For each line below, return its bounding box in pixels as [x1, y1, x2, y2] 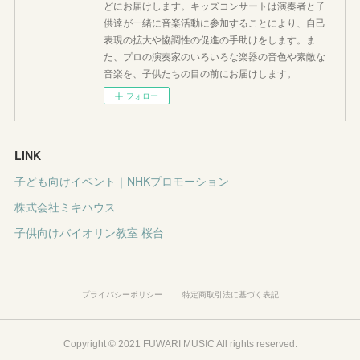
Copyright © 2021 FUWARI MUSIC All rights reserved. [63, 338, 297, 350]
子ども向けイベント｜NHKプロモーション [14, 173, 230, 190]
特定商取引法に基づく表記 [182, 288, 279, 300]
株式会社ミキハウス [14, 198, 117, 215]
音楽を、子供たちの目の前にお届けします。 [104, 66, 297, 80]
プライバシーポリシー [81, 288, 162, 300]
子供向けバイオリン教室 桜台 [14, 224, 165, 241]
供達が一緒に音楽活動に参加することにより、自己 [104, 15, 326, 30]
